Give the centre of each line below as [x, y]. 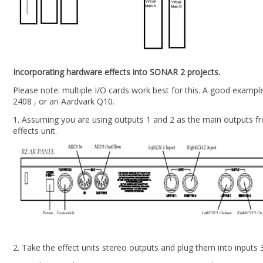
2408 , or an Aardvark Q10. [64, 101]
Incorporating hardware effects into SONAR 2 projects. [117, 72]
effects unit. [35, 131]
